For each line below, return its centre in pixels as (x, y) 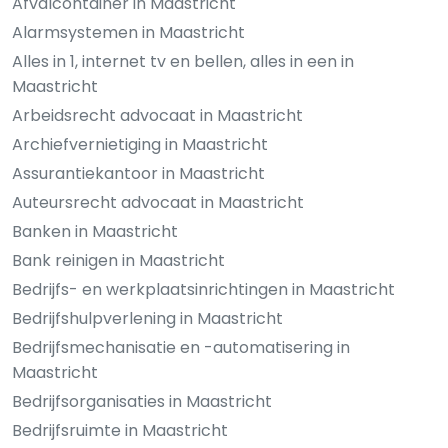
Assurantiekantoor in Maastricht (138, 173)
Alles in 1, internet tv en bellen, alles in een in (183, 61)
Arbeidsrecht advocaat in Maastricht (157, 115)
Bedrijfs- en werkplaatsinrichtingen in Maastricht (203, 289)
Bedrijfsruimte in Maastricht (120, 430)
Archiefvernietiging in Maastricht (140, 144)
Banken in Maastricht (95, 231)
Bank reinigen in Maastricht (118, 260)
